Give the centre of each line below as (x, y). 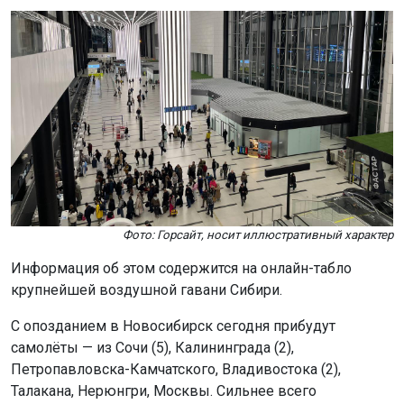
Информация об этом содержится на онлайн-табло (181, 268)
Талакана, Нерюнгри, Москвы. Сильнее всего (164, 390)
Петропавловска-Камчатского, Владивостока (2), (176, 369)
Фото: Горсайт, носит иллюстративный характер (258, 234)
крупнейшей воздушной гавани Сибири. (147, 289)
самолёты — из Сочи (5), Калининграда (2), (152, 347)
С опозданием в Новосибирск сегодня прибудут (173, 326)
